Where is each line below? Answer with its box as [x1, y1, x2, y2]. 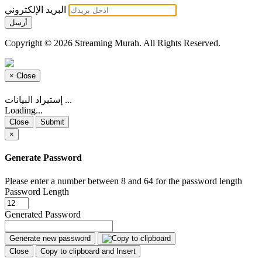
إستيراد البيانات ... [63, 95, 72, 105]
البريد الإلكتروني [5, 4, 66, 15]
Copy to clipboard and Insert [40, 246, 136, 256]
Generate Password [5, 153, 82, 163]
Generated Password [5, 209, 81, 219]
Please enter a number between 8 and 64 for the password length [5, 175, 242, 186]
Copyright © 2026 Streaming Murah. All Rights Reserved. [5, 37, 220, 48]
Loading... [5, 105, 43, 116]
